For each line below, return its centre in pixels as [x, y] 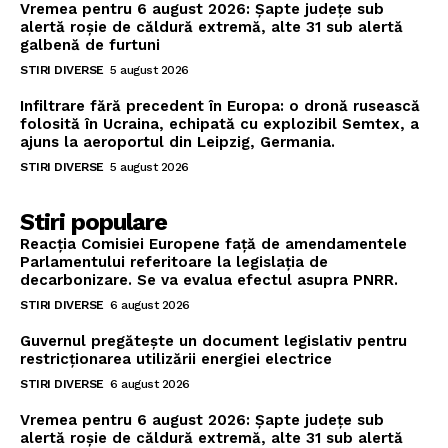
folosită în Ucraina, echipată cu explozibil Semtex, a [219, 124]
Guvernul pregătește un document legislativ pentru [213, 341]
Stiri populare [93, 222]
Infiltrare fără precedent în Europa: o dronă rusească [220, 106]
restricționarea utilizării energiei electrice [176, 359]
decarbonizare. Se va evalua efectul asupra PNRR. [209, 280]
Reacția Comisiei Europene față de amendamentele [213, 244]
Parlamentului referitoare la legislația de [174, 262]
